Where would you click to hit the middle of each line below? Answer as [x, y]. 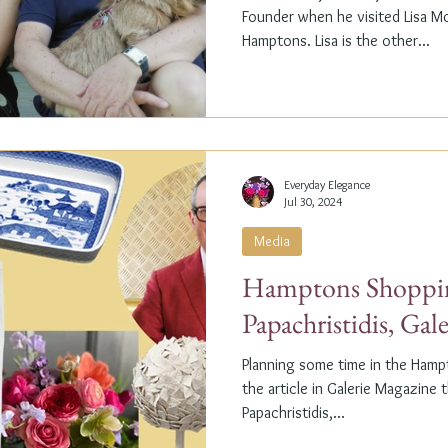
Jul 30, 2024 [313, 202]
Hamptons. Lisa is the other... [336, 40]
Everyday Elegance [327, 185]
